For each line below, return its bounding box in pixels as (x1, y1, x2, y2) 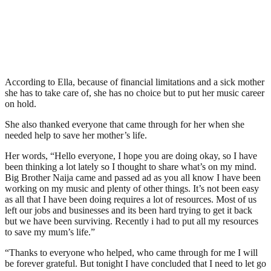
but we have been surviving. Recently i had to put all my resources (5, 215, 258, 226)
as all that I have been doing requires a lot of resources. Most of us (5, 194, 256, 204)
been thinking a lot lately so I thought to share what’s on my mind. (5, 161, 256, 172)
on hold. (5, 98, 36, 109)
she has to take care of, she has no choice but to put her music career (5, 87, 264, 98)
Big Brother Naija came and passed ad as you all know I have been (5, 172, 261, 183)
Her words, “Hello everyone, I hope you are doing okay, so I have (5, 150, 257, 161)
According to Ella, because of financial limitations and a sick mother (5, 76, 264, 87)
